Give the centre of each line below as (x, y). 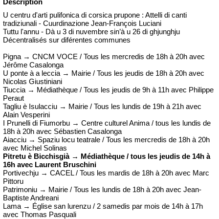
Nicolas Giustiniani (33, 82)
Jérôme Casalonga (33, 65)
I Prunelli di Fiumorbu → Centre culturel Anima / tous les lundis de (107, 123)
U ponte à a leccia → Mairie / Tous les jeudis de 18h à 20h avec (104, 73)
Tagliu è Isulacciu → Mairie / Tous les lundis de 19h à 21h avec (102, 107)
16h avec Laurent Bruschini (50, 165)
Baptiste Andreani (31, 198)
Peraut (13, 98)
